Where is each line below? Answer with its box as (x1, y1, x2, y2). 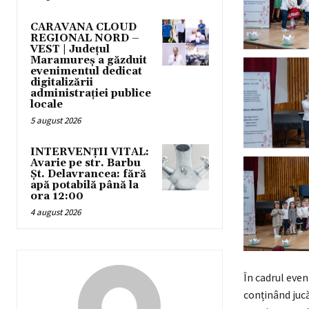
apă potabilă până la (30, 178, 139, 192)
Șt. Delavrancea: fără (30, 167, 146, 181)
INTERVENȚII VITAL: (30, 145, 149, 159)
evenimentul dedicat (30, 64, 142, 78)
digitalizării (30, 75, 93, 89)
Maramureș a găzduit (30, 53, 147, 67)
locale (30, 97, 63, 111)
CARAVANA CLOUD (30, 20, 137, 34)
